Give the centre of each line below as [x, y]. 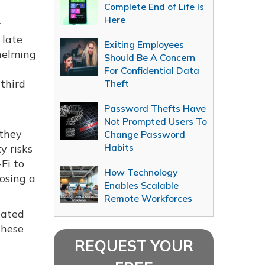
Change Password [145, 134]
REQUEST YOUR [134, 246]
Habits [119, 147]
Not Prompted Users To [156, 121]
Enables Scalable [141, 185]
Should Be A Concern [150, 57]
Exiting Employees [144, 44]
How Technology [141, 172]
